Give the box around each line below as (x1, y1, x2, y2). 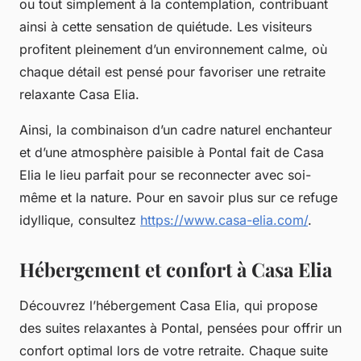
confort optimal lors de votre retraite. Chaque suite (19, 342, 328, 359)
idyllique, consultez (19, 211, 140, 228)
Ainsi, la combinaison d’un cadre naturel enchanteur (19, 121, 332, 138)
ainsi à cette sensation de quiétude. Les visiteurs (19, 18, 312, 35)
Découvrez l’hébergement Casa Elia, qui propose (19, 297, 317, 313)
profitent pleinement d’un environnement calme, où (19, 40, 327, 57)
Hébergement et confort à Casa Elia (19, 255, 332, 282)
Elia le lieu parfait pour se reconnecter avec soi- (19, 166, 311, 183)
